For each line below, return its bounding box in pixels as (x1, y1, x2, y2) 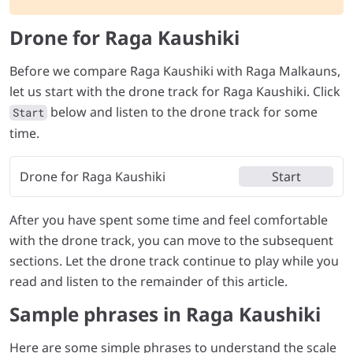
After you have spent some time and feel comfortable (9, 210, 328, 229)
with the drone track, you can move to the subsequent (9, 231, 333, 249)
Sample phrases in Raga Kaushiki (9, 300, 321, 327)
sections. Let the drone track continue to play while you (9, 251, 339, 269)
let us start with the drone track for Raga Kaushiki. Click (9, 82, 340, 100)
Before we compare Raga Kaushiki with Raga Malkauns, (9, 61, 340, 80)
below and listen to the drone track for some (47, 102, 318, 121)
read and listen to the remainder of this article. (9, 272, 288, 290)
